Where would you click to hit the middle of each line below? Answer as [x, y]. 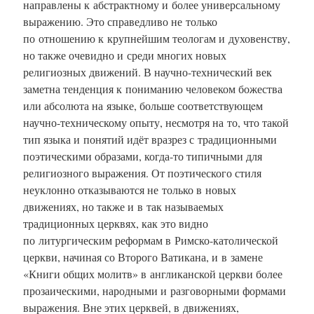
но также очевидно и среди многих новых [125, 55]
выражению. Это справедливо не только [120, 21]
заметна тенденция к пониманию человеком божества [153, 88]
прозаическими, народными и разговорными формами [155, 290]
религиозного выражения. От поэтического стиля [142, 172]
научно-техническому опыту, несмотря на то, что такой [156, 122]
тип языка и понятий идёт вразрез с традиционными [150, 139]
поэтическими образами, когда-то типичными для [143, 156]
